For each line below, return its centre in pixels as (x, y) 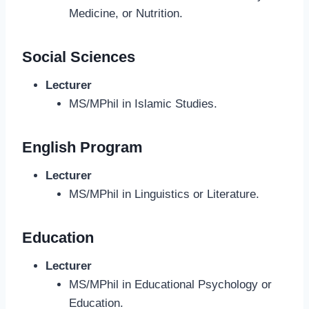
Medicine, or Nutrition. (126, 14)
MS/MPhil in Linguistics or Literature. (164, 195)
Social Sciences (79, 57)
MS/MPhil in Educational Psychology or (170, 285)
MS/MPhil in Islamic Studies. (143, 104)
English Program (82, 148)
